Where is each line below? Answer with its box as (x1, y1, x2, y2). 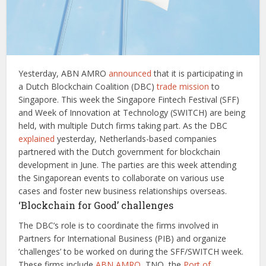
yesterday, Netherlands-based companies (55, 133, 217, 145)
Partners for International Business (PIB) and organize (18, 233, 227, 245)
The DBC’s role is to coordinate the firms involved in (18, 220, 219, 232)
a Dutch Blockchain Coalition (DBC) (18, 81, 157, 93)
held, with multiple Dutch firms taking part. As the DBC (18, 120, 228, 132)
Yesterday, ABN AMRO (18, 68, 109, 80)
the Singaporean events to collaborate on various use (18, 172, 225, 184)
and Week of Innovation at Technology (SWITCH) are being (18, 107, 246, 119)
